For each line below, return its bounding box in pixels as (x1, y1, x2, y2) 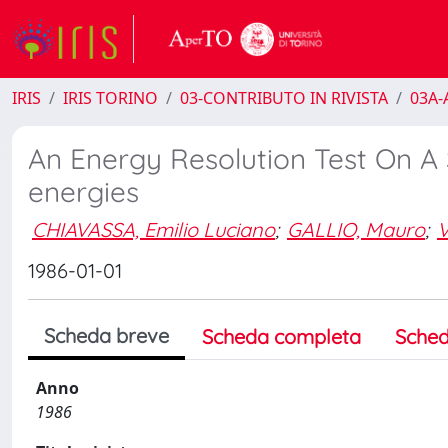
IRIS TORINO (63, 87, 158, 109)
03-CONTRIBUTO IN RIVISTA (180, 87, 388, 109)
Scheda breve (44, 323, 169, 348)
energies (28, 174, 139, 209)
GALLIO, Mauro (287, 216, 425, 242)
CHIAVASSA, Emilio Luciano (32, 216, 275, 242)
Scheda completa (202, 324, 361, 349)
